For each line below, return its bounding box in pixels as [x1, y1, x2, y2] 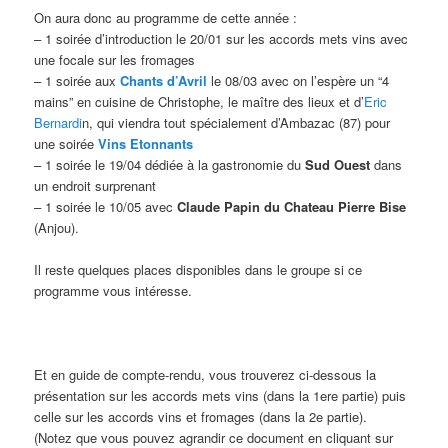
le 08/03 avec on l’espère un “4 [207, 70, 390, 90]
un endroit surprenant [34, 175, 157, 195]
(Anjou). [34, 217, 80, 237]
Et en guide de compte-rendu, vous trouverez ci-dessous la [34, 365, 377, 385]
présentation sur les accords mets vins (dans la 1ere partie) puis [34, 386, 407, 406]
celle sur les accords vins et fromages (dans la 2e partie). [34, 407, 368, 427]
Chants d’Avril [120, 70, 208, 90]
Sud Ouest [301, 154, 371, 174]
